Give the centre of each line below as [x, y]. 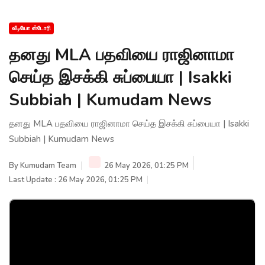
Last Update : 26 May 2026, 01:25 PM [76, 180]
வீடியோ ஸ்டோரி [31, 28]
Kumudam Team [48, 165]
